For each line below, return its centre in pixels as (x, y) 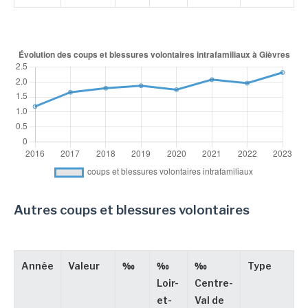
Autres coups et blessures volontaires (132, 210)
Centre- (214, 284)
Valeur (84, 266)
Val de (209, 301)
